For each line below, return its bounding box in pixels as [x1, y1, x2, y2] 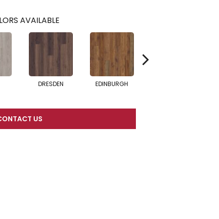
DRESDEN [38, 80, 64, 88]
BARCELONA [155, 80, 190, 88]
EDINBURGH [95, 80, 128, 88]
